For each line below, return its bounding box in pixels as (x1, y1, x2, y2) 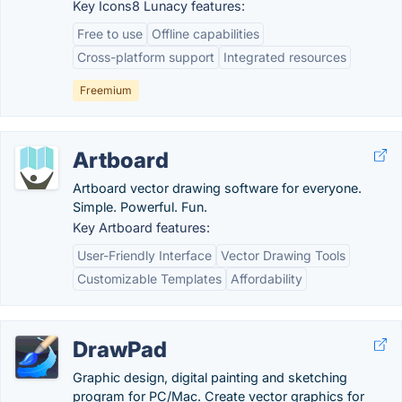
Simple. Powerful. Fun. (73, 199, 207, 214)
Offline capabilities (152, 26, 259, 41)
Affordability (231, 271, 302, 286)
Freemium (80, 83, 132, 97)
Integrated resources (223, 49, 346, 65)
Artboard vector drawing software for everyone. (73, 180, 362, 196)
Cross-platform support (77, 49, 214, 65)
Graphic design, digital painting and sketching (73, 370, 347, 385)
